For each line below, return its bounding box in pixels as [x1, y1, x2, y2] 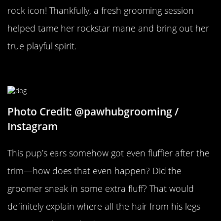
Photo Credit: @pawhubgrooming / [7, 105, 179, 119]
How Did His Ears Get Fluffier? [7, 62, 180, 79]
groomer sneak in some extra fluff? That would [7, 183, 194, 195]
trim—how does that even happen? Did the [7, 165, 182, 177]
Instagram [7, 119, 58, 134]
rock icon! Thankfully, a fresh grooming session [7, 4, 194, 16]
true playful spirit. [7, 39, 77, 52]
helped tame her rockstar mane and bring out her [7, 22, 210, 34]
